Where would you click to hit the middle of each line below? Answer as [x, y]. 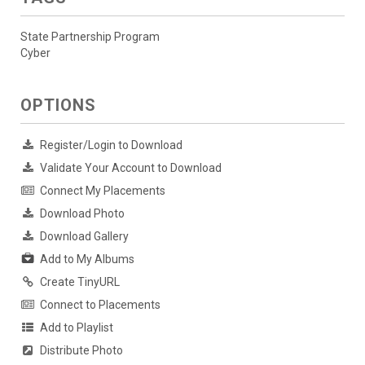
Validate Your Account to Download [131, 167]
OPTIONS [58, 105]
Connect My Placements [103, 190]
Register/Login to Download [111, 145]
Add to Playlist [77, 327]
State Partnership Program [90, 36]
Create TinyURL [80, 281]
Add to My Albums [87, 259]
